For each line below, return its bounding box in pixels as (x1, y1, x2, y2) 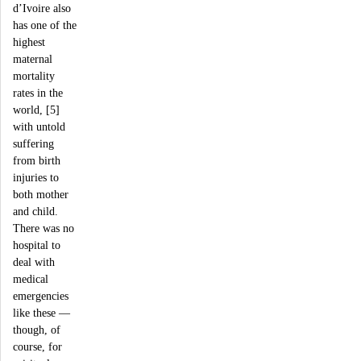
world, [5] (13, 103, 60, 117)
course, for (13, 340, 62, 354)
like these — (13, 306, 70, 320)
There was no (13, 222, 74, 235)
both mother (13, 188, 68, 201)
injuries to (13, 171, 59, 185)
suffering (13, 137, 54, 151)
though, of (13, 323, 60, 337)
